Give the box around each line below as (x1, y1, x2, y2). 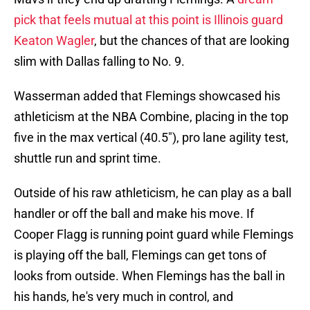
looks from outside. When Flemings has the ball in (14, 268, 285, 284)
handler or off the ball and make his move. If (14, 206, 254, 221)
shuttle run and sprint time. (14, 151, 161, 166)
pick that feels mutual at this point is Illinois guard (14, 12, 283, 28)
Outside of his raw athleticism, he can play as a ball (14, 185, 291, 201)
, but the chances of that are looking (94, 33, 289, 48)
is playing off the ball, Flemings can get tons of (14, 248, 266, 263)
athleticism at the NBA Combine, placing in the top (14, 109, 289, 125)
